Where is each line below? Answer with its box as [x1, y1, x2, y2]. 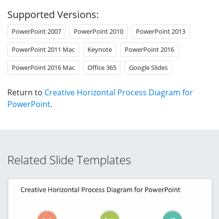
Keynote [88, 44, 112, 54]
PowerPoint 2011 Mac [12, 44, 75, 54]
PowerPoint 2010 [74, 26, 123, 36]
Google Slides [129, 63, 168, 72]
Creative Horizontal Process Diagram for [44, 87, 193, 98]
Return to [7, 87, 44, 98]
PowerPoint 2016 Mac [12, 63, 75, 72]
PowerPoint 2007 [12, 26, 61, 36]
